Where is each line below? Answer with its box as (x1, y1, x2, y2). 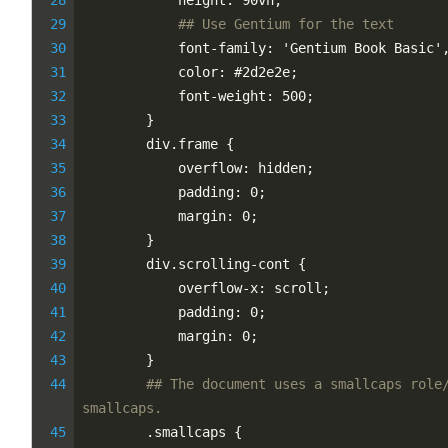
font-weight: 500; (82, 88, 314, 104)
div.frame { (82, 136, 234, 152)
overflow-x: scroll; (82, 280, 330, 296)
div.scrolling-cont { (82, 256, 306, 272)
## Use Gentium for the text (178, 16, 394, 32)
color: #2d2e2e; (82, 64, 298, 80)
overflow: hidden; (82, 160, 314, 176)
